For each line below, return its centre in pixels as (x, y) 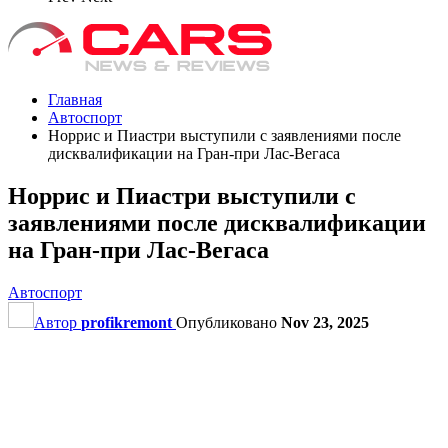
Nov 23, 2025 (325, 322)
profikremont (126, 322)
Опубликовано (228, 322)
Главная (75, 99)
